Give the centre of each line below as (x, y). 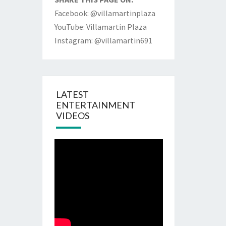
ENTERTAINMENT (95, 105)
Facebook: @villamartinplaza (105, 13)
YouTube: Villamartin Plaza (100, 26)
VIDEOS (72, 115)
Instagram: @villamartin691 (103, 40)
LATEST (72, 94)
